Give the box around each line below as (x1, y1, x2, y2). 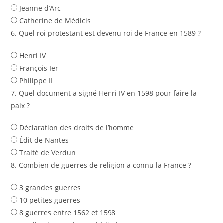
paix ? (11, 101, 30, 111)
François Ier (17, 63, 59, 73)
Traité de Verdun (17, 148, 76, 158)
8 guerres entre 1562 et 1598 (17, 208, 116, 218)
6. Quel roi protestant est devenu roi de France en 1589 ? (11, 28, 201, 38)
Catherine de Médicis (17, 16, 91, 26)
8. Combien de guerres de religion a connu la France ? (11, 160, 192, 170)
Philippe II (17, 76, 53, 86)
